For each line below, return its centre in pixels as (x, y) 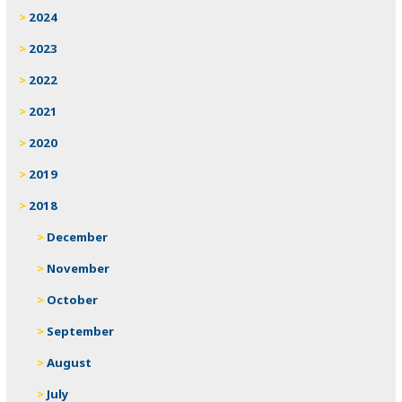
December (78, 236)
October (73, 299)
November (79, 268)
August (70, 362)
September (81, 331)
